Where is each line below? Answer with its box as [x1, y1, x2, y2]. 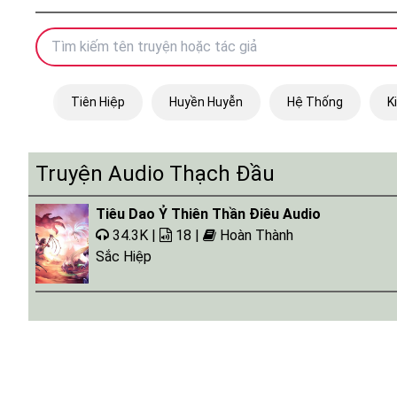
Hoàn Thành [220, 227, 293, 244]
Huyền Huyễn [169, 95, 243, 109]
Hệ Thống [287, 95, 343, 109]
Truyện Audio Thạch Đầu [35, 161, 275, 186]
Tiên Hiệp [71, 95, 125, 109]
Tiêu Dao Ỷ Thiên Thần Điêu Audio [96, 206, 321, 222]
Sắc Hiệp [96, 248, 152, 265]
